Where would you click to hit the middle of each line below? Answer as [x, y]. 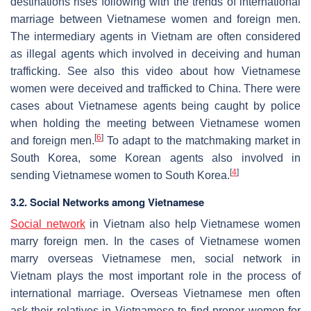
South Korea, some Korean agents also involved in [155, 158]
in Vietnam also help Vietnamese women [193, 224]
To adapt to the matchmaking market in [202, 140]
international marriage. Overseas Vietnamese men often [155, 293]
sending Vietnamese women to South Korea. [120, 175]
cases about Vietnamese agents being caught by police [155, 106]
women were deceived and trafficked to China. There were [155, 88]
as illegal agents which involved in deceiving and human [155, 53]
